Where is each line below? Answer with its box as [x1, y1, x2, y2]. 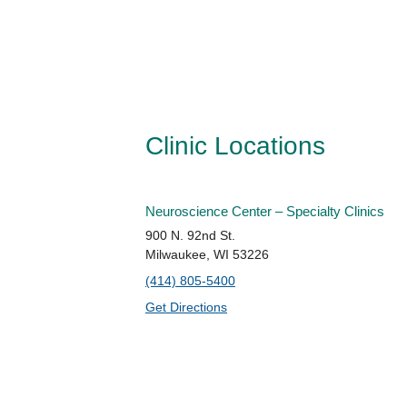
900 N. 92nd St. [145, 228, 235, 243]
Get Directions [145, 300, 227, 315]
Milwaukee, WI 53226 [145, 247, 269, 263]
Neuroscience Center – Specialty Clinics [145, 203, 384, 219]
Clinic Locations [145, 131, 325, 160]
